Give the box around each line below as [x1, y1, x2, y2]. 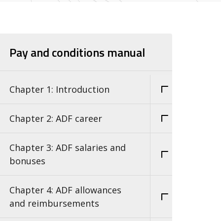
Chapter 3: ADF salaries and [9, 141, 126, 153]
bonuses [9, 154, 45, 167]
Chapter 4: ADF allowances [9, 184, 121, 196]
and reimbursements [9, 197, 99, 209]
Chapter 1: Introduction [9, 83, 110, 95]
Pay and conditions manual [9, 43, 145, 61]
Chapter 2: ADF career [9, 112, 102, 124]
